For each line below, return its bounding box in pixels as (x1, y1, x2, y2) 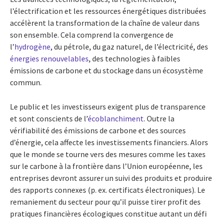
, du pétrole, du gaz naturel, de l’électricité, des (51, 41, 208, 52)
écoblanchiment (88, 113, 144, 123)
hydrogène (14, 41, 51, 52)
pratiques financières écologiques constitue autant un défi (10, 208, 207, 219)
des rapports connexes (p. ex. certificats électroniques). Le (10, 184, 205, 195)
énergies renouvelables (10, 53, 89, 63)
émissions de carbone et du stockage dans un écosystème (10, 65, 203, 75)
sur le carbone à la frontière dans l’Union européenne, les (10, 161, 203, 171)
